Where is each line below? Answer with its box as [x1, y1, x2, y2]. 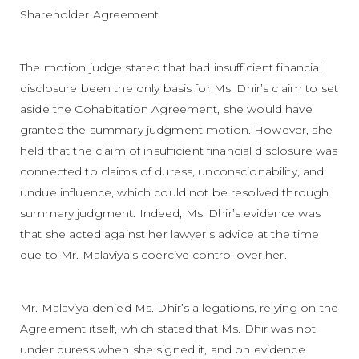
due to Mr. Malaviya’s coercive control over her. [20, 247, 287, 262]
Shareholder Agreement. [20, 6, 162, 22]
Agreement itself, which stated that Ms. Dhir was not [20, 321, 317, 336]
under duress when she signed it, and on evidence [20, 341, 305, 357]
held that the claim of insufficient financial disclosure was [20, 143, 338, 158]
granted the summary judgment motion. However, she [20, 122, 333, 137]
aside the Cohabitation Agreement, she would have [20, 101, 313, 116]
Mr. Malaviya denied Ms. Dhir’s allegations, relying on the [20, 300, 339, 315]
